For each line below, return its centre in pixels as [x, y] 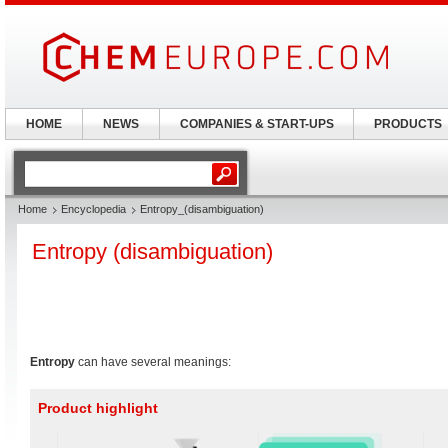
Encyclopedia [93, 209]
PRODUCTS [407, 124]
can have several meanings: [153, 362]
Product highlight [98, 408]
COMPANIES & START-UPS [256, 124]
